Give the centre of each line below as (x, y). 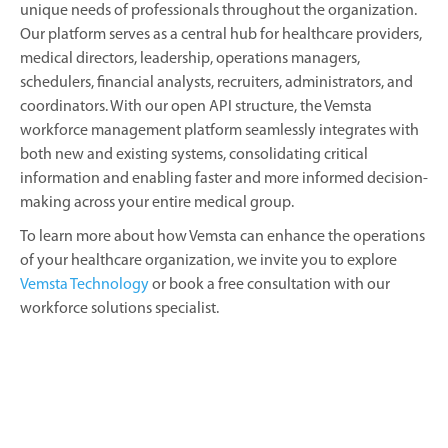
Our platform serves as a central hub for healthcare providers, (221, 34)
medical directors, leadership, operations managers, (190, 58)
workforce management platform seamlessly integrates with (219, 130)
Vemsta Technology (84, 284)
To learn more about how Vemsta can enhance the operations (222, 236)
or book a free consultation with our (269, 284)
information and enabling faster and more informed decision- (224, 178)
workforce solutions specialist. (119, 308)
